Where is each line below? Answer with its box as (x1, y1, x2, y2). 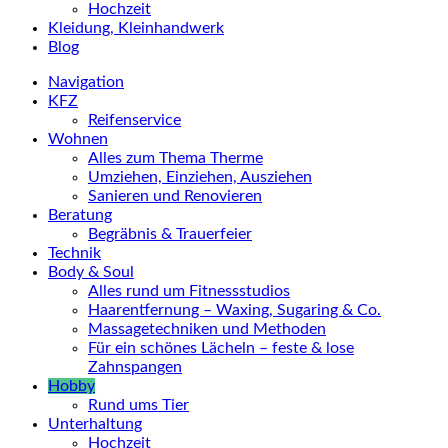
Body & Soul (48, 264, 134, 280)
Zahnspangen (88, 359, 182, 375)
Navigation (48, 74, 124, 90)
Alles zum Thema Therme (88, 150, 263, 166)
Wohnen (48, 131, 108, 147)
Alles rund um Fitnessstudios (88, 283, 290, 299)
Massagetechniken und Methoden (88, 321, 326, 337)
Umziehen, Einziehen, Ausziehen (88, 169, 312, 185)
